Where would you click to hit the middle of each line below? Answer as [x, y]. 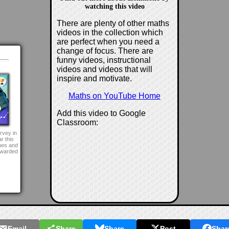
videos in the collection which [110, 32]
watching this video [114, 6]
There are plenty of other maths [113, 23]
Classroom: [77, 122]
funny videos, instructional [104, 60]
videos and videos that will [105, 69]
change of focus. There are [105, 51]
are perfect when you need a [108, 41]
